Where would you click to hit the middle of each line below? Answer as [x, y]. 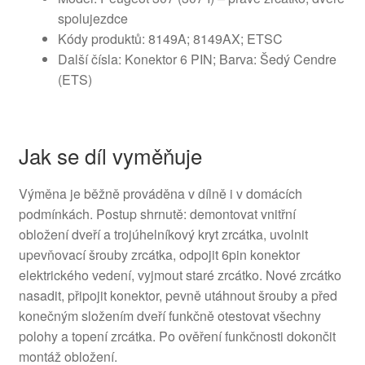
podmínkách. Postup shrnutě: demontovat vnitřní [157, 213]
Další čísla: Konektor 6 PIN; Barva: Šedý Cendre [197, 59]
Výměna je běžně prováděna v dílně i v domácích [160, 193]
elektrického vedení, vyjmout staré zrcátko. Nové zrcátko [180, 275]
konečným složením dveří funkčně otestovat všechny [169, 315]
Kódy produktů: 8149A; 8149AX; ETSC [170, 39]
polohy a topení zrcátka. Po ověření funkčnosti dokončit [177, 336]
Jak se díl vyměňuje [110, 155]
